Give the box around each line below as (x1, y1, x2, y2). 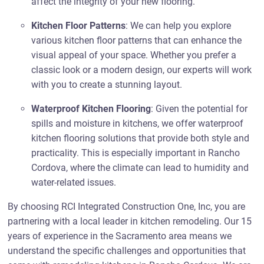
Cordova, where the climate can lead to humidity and (31, 162, 249, 173)
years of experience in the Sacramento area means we (8, 230, 232, 242)
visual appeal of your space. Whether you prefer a (31, 49, 237, 61)
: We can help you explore (126, 20, 232, 31)
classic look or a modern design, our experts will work (31, 64, 252, 75)
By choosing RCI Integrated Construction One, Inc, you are (8, 201, 246, 212)
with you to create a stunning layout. (31, 79, 183, 90)
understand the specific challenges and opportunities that (8, 245, 246, 256)
